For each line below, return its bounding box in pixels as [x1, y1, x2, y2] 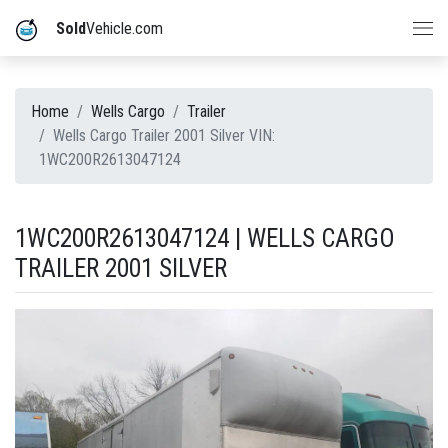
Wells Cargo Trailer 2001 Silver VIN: [53, 126, 275, 145]
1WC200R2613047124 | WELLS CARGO [15, 224, 395, 253]
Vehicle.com [86, 19, 163, 38]
